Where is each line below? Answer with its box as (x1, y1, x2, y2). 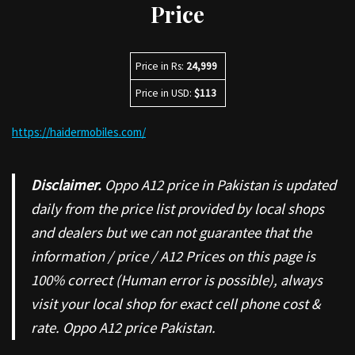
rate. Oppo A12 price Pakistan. (31, 319, 222, 337)
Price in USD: (136, 86, 195, 100)
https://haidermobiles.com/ (12, 124, 146, 139)
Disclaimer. (31, 176, 101, 194)
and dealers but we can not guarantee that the (31, 223, 311, 242)
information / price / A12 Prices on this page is (31, 247, 315, 265)
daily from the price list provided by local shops (31, 200, 324, 218)
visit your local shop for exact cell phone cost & (31, 295, 320, 313)
